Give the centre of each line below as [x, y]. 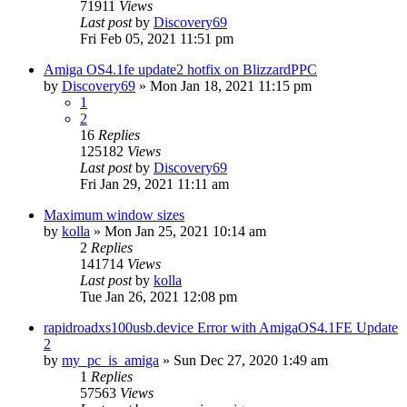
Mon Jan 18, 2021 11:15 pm [231, 85]
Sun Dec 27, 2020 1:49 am [251, 360]
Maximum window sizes [114, 214]
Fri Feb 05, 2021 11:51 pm [157, 38]
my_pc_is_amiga [110, 360]
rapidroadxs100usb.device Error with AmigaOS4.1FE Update [221, 327]
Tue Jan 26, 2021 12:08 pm [159, 296]
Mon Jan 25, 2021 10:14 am [185, 231]
